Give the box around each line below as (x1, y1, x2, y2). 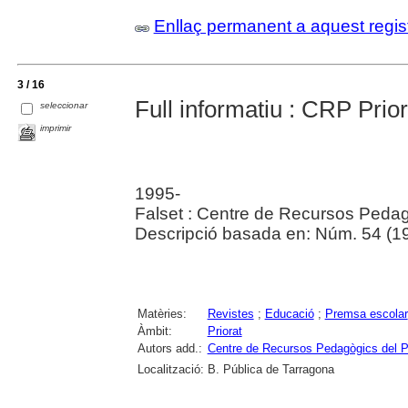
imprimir (40, 123, 72, 134)
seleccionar (40, 99, 88, 110)
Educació (264, 307, 314, 321)
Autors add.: (137, 342, 202, 356)
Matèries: (137, 307, 187, 321)
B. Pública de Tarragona (207, 362, 334, 377)
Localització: (137, 362, 204, 377)
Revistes (207, 307, 254, 321)
